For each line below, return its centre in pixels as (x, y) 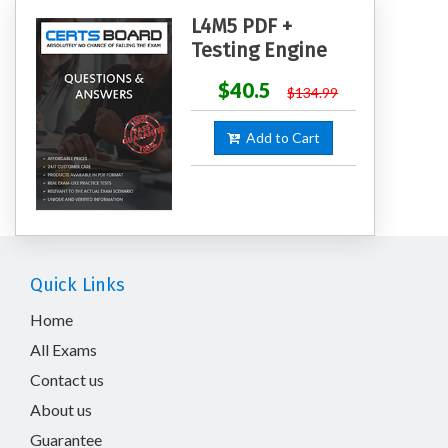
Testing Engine (258, 50)
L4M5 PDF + (241, 26)
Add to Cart (279, 138)
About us (61, 409)
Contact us (67, 379)
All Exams (63, 349)
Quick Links (77, 284)
